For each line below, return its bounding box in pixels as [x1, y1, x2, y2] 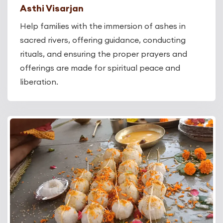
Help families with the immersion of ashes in [20, 21, 186, 31]
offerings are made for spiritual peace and [20, 63, 180, 73]
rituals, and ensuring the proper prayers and [20, 49, 187, 59]
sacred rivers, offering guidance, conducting [20, 35, 186, 45]
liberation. [20, 77, 58, 87]
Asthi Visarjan [20, 2, 84, 14]
